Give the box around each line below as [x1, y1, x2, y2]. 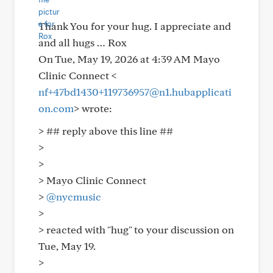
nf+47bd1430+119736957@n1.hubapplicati [38, 85, 232, 98]
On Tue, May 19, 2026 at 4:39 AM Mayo [38, 52, 220, 65]
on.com [38, 102, 74, 115]
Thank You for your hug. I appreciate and [38, 19, 231, 32]
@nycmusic [46, 190, 101, 203]
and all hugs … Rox [38, 36, 127, 49]
